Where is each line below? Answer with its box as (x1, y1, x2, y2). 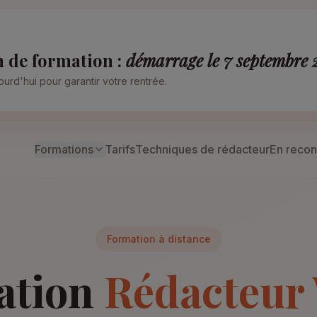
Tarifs (105, 142, 135, 156)
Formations (35, 142, 93, 156)
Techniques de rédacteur (135, 142, 270, 156)
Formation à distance (106, 233, 211, 245)
